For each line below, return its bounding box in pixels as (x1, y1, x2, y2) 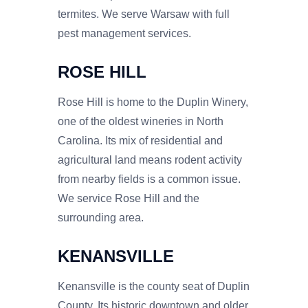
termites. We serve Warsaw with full (58, 8, 230, 20)
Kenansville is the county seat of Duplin (58, 280, 250, 292)
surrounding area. (58, 211, 144, 223)
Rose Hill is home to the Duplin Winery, (58, 96, 248, 108)
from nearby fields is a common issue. (58, 173, 241, 185)
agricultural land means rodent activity (58, 153, 242, 166)
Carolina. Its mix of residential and (58, 134, 223, 146)
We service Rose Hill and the (58, 192, 199, 204)
